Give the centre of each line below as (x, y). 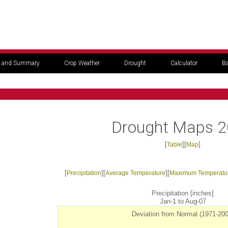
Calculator (184, 63)
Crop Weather (82, 63)
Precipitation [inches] (183, 193)
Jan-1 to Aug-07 (183, 201)
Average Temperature (135, 173)
